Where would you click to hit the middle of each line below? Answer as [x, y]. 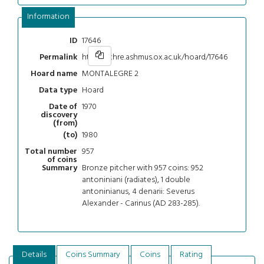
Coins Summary [93, 255]
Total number [51, 152]
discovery [59, 115]
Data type [58, 91]
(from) [65, 124]
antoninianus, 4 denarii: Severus [138, 192]
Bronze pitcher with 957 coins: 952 [142, 168]
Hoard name [54, 74]
